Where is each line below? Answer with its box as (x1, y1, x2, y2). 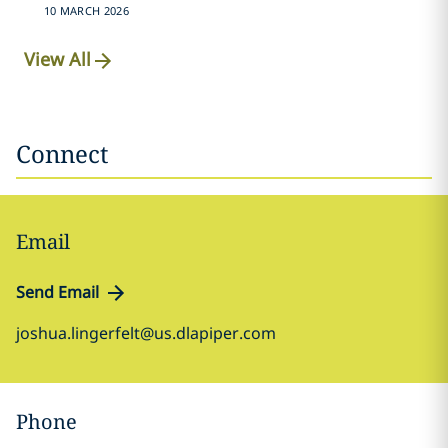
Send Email (16, 281, 99, 303)
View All (24, 47, 92, 72)
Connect (16, 137, 108, 170)
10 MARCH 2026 (43, 3, 129, 18)
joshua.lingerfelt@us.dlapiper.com (16, 322, 276, 344)
